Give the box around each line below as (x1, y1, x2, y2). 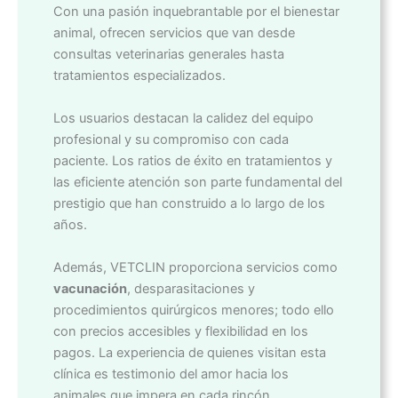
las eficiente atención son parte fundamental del (53, 174, 342, 191)
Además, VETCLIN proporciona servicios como (53, 259, 338, 276)
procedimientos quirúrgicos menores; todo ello (53, 302, 334, 319)
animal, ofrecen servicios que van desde (53, 25, 295, 42)
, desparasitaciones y (127, 281, 255, 298)
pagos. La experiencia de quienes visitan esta (53, 345, 326, 362)
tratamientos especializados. (53, 68, 226, 84)
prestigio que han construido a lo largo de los (53, 195, 325, 212)
